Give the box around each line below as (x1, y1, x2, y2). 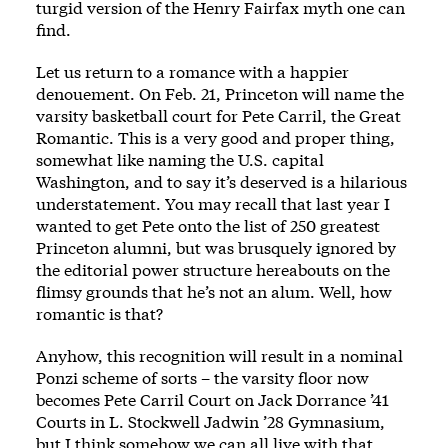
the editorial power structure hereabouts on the (36, 258, 390, 280)
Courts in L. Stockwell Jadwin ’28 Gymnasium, (36, 410, 385, 432)
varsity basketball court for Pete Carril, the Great (36, 104, 401, 126)
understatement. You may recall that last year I (36, 192, 390, 214)
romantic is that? (36, 302, 171, 324)
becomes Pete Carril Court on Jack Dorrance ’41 (36, 388, 389, 410)
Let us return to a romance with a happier (36, 60, 349, 82)
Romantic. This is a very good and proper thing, (36, 126, 395, 148)
